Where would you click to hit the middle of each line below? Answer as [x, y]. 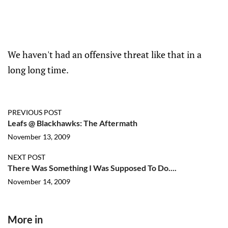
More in [25, 219]
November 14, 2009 [39, 181]
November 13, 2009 [39, 137]
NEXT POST [26, 157]
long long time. [38, 70]
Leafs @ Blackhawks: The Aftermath [73, 123]
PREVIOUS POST [35, 112]
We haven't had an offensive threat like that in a [105, 54]
